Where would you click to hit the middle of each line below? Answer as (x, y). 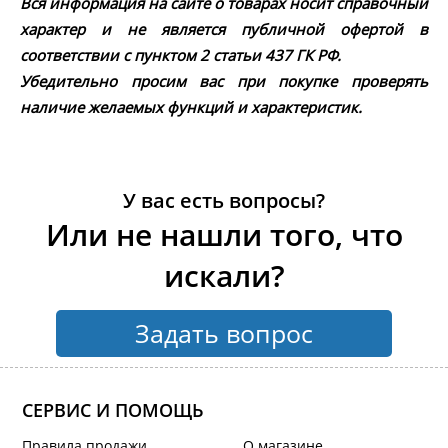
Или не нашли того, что (224, 235)
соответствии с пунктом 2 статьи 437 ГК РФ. (180, 55)
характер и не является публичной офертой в (224, 29)
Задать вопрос (224, 333)
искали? (224, 276)
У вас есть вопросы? (224, 201)
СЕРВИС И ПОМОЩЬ (113, 410)
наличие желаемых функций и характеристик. (191, 107)
